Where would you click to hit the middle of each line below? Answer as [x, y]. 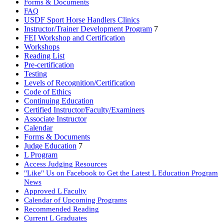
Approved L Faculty [55, 190]
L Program [41, 154]
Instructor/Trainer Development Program [88, 28]
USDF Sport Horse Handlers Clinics [82, 19]
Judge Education [50, 145]
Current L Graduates [55, 217]
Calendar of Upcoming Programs [75, 199]
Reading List [44, 55]
